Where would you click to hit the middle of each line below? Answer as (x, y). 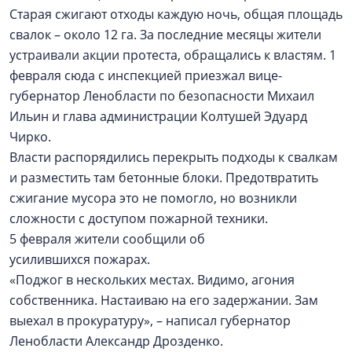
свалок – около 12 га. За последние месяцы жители (165, 35)
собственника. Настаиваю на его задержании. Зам (164, 300)
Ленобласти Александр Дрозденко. (118, 341)
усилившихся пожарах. (81, 259)
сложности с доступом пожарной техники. (140, 218)
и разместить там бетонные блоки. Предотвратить (164, 178)
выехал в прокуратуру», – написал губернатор (150, 321)
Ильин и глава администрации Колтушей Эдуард (158, 116)
